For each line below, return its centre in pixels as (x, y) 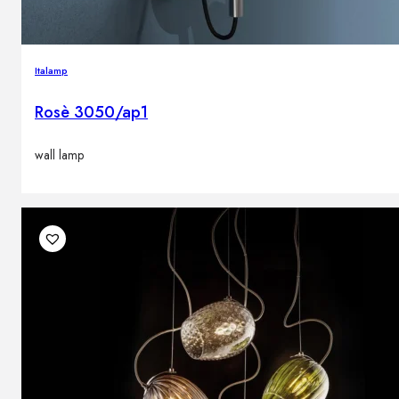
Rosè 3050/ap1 (91, 112)
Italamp (51, 70)
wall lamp (59, 155)
